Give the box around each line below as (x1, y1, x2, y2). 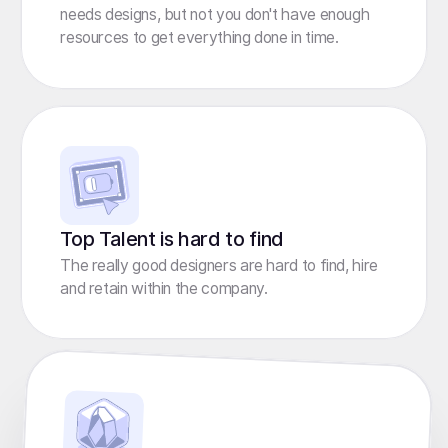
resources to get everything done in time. (60, 28, 339, 47)
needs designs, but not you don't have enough (60, 5, 370, 24)
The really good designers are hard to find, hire (60, 255, 378, 275)
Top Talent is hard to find (60, 226, 284, 251)
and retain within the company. (60, 278, 268, 298)
